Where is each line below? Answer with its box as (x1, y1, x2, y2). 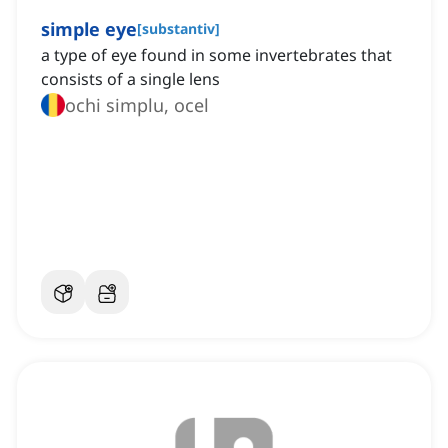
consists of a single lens (41, 68, 220, 91)
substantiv (142, 19, 215, 39)
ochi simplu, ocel (65, 93, 209, 118)
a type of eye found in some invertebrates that (41, 44, 392, 67)
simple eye (41, 17, 137, 42)
